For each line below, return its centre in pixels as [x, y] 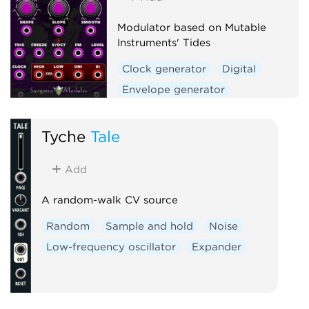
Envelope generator [174, 89]
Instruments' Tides [163, 42]
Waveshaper [220, 172]
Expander [217, 247]
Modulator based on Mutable [191, 27]
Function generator [172, 110]
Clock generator [165, 69]
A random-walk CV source [109, 200]
